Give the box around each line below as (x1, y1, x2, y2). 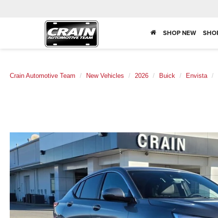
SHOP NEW (163, 28, 196, 38)
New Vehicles (86, 72, 124, 79)
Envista (186, 72, 207, 79)
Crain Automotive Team (10, 72, 75, 79)
